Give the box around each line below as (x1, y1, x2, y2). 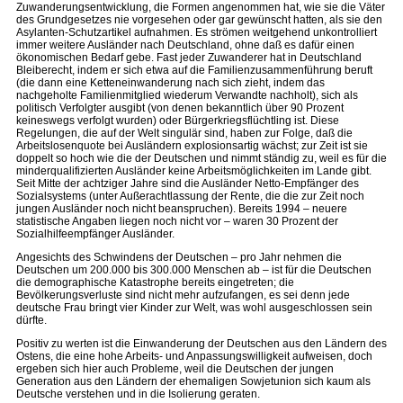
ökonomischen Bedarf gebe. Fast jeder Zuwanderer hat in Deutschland (16, 51, 362, 64)
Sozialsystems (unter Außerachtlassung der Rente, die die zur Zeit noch (16, 190, 364, 202)
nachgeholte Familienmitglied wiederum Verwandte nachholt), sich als (16, 89, 358, 102)
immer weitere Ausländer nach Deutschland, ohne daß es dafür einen (16, 39, 354, 51)
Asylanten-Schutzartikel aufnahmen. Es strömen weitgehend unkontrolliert (16, 26, 377, 39)
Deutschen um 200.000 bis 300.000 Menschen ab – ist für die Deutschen (16, 264, 372, 276)
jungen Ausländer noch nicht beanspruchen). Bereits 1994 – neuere (16, 202, 347, 215)
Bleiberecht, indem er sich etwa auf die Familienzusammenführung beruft (16, 64, 372, 76)
